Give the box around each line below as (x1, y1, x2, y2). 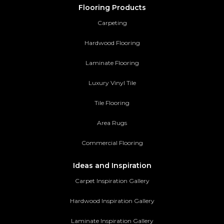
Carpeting (97, 19, 127, 27)
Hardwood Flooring (84, 39, 140, 47)
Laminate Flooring (85, 59, 139, 67)
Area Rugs (97, 119, 127, 127)
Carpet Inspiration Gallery (74, 177, 149, 185)
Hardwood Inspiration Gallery (69, 197, 154, 205)
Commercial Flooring (81, 139, 143, 147)
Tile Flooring (94, 99, 129, 107)
